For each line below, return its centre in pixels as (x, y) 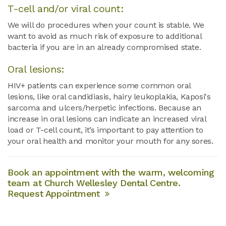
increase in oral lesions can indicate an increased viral (107, 119)
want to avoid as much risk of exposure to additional (105, 36)
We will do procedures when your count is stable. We (106, 25)
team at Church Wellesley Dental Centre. (96, 183)
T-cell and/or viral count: (66, 9)
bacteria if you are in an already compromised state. (104, 47)
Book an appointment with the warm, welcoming (111, 173)
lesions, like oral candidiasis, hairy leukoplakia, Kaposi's (109, 97)
